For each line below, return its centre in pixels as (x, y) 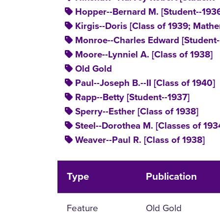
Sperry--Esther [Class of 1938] (137, 111)
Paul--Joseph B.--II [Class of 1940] (145, 83)
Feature (83, 207)
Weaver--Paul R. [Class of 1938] (140, 140)
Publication (172, 176)
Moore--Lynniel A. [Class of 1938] (144, 54)
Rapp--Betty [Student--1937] (132, 97)
